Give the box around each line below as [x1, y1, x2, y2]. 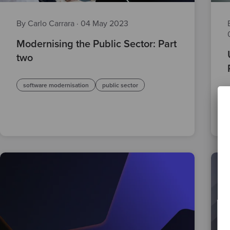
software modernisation [23, 81, 89, 89]
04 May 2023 [81, 18, 128, 29]
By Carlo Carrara [16, 18, 76, 29]
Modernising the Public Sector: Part [16, 37, 177, 50]
